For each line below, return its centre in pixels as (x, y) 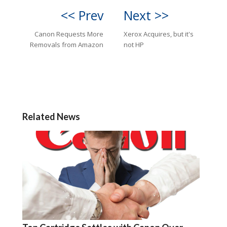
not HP (134, 45)
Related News (51, 117)
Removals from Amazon (67, 45)
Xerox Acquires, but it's (159, 34)
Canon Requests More (69, 34)
